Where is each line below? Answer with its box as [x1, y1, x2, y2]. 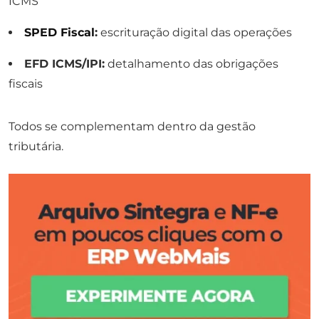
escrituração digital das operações [98, 26, 292, 40]
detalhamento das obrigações [105, 57, 278, 71]
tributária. [9, 140, 63, 154]
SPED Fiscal [24, 26, 95, 40]
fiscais [9, 77, 43, 91]
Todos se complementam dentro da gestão [9, 120, 256, 134]
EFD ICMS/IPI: [24, 57, 105, 71]
